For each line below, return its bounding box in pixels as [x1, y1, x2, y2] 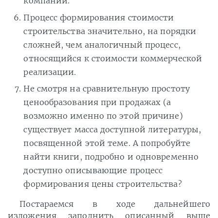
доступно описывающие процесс [23, 165, 163, 175]
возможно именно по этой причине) [23, 111, 183, 121]
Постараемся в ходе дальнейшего [19, 199, 210, 209]
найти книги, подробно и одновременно [23, 152, 199, 162]
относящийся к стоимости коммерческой [23, 53, 202, 63]
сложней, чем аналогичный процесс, [23, 39, 181, 50]
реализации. [23, 67, 76, 77]
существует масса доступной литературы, [23, 125, 201, 134]
